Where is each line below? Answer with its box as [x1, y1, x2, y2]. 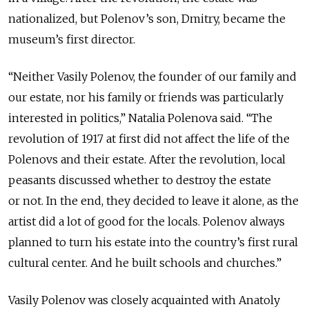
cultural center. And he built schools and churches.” [8, 255, 281, 270]
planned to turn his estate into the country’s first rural [8, 235, 298, 249]
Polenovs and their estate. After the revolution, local [8, 152, 286, 166]
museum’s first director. [8, 32, 135, 46]
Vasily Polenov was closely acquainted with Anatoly [8, 292, 280, 307]
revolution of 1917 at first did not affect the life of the [8, 131, 290, 146]
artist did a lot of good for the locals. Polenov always [8, 214, 285, 228]
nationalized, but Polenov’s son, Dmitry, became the [8, 11, 286, 26]
